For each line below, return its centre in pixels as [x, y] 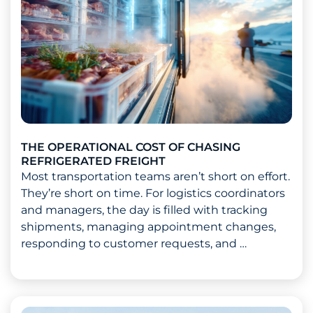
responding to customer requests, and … [134, 244]
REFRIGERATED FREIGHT [93, 161]
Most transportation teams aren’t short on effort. [155, 177]
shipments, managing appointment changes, [148, 227]
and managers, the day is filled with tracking [144, 210]
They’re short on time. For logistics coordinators [153, 194]
